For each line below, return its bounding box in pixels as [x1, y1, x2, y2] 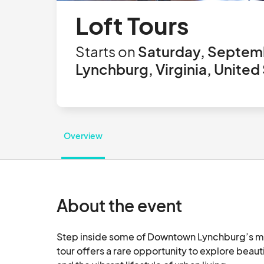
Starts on [75, 42, 136, 60]
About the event [57, 195, 182, 216]
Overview [64, 130, 103, 141]
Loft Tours [75, 10, 189, 40]
